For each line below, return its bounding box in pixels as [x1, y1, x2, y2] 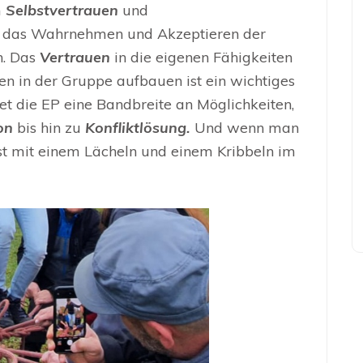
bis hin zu [17, 118, 85, 138]
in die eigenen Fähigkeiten [110, 48, 293, 67]
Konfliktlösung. [85, 118, 190, 138]
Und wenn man [190, 118, 299, 138]
